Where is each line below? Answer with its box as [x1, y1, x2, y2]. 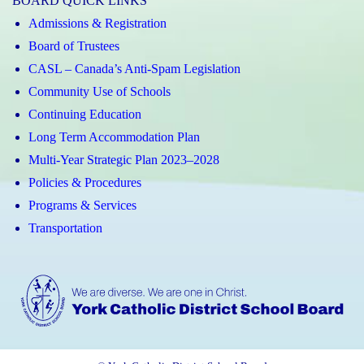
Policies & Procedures [28, 175, 141, 189]
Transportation [28, 220, 102, 235]
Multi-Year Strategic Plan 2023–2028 [28, 152, 219, 167]
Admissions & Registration [28, 15, 167, 30]
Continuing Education [28, 106, 141, 121]
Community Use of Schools [28, 84, 171, 98]
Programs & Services [28, 197, 136, 212]
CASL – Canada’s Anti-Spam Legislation [28, 61, 240, 76]
